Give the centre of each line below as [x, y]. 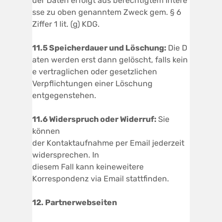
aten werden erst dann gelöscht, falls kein [110, 59]
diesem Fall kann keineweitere [88, 166]
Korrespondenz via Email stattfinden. [101, 178]
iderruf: [141, 119]
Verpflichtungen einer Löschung [92, 83]
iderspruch [77, 119]
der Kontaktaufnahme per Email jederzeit [109, 143]
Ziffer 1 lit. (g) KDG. [66, 24]
